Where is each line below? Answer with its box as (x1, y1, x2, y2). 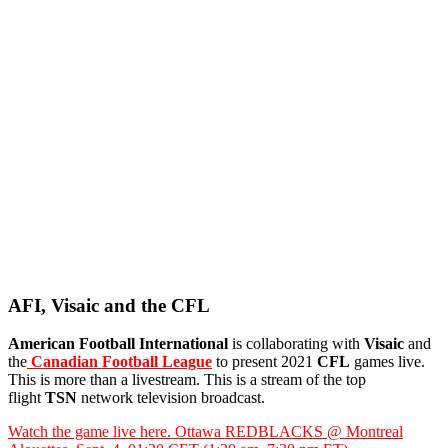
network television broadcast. (77, 389, 265, 407)
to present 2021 (216, 353, 317, 371)
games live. (350, 353, 425, 371)
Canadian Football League (27, 353, 212, 371)
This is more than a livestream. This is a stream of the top (8, 371, 366, 389)
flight (8, 389, 45, 407)
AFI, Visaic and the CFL (8, 294, 210, 316)
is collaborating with (228, 335, 364, 353)
